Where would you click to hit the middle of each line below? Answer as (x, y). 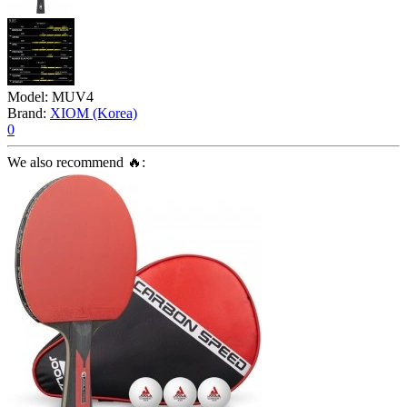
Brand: (29, 114)
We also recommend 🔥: (76, 163)
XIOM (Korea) (94, 114)
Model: (30, 97)
